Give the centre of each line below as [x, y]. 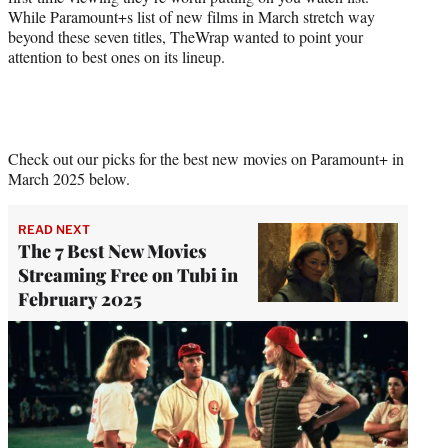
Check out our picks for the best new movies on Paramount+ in [206, 158]
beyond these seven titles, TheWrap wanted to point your [185, 36]
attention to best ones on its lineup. [116, 56]
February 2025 [80, 298]
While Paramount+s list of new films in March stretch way [191, 16]
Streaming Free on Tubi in [128, 274]
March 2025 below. [69, 178]
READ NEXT [54, 229]
